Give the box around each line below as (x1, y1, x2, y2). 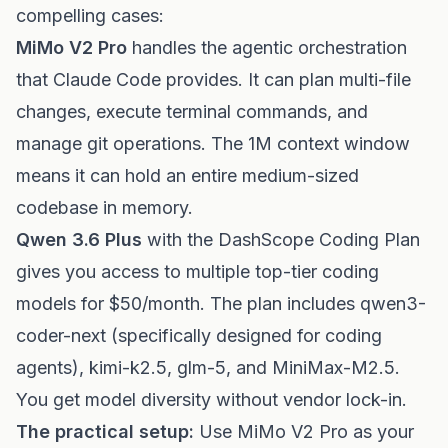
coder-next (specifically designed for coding (16, 325, 382, 346)
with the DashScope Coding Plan (142, 229, 420, 250)
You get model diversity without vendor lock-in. (16, 389, 407, 410)
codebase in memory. (16, 197, 193, 218)
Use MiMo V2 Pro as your (194, 421, 414, 442)
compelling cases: (16, 5, 164, 26)
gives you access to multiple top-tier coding (16, 261, 379, 282)
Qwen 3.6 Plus (16, 229, 142, 250)
